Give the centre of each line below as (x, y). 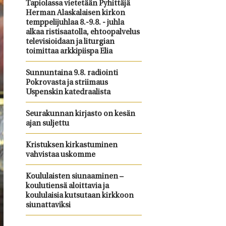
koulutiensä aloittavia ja (67, 186)
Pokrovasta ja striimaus (67, 83)
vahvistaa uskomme (60, 155)
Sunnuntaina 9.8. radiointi (72, 73)
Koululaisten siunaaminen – (74, 177)
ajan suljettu (47, 124)
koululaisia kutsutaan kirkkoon (79, 196)
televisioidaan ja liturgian (70, 42)
